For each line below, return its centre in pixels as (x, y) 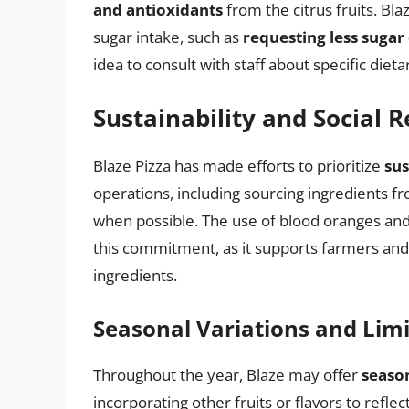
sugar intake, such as (168, 37)
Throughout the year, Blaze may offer (227, 374)
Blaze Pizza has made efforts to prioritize (239, 166)
